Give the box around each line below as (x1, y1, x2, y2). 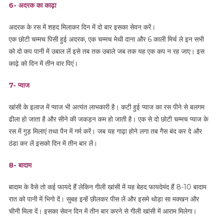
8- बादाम (8, 161, 31, 170)
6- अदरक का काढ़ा (8, 1, 56, 10)
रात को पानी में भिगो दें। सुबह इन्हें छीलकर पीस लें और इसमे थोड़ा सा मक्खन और (8, 195, 199, 204)
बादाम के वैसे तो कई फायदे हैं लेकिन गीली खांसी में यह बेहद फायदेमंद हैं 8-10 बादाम (8, 183, 206, 192)
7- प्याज (8, 81, 30, 90)
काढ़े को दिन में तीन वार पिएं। (8, 59, 78, 68)
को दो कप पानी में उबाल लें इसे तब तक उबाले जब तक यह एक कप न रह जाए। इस (8, 47, 204, 56)
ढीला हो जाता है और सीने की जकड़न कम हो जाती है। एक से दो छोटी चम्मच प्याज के (8, 115, 208, 124)
